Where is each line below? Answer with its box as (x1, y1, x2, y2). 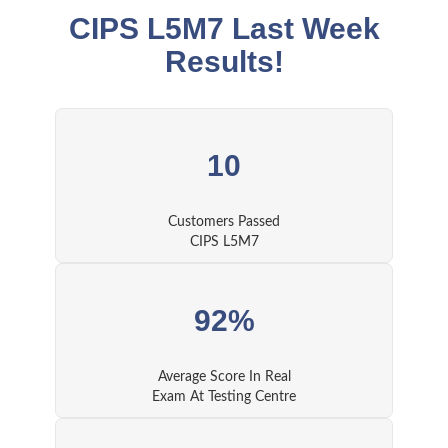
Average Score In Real (157, 370, 291, 385)
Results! (164, 45, 284, 79)
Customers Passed (168, 215, 280, 230)
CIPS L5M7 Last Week (68, 12, 380, 46)
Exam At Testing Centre (152, 390, 296, 405)
